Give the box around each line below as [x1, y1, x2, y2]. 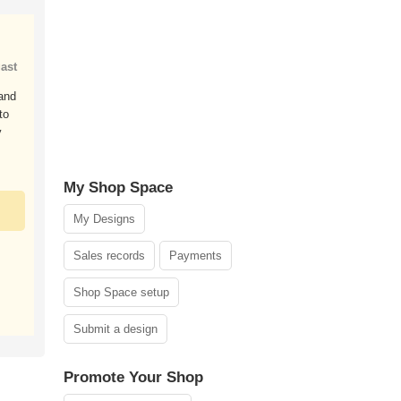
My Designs [73, 212, 135, 226]
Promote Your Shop [64, 369, 203, 386]
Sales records [73, 249, 145, 262]
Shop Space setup [73, 286, 169, 299]
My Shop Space [64, 179, 173, 196]
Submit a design [73, 322, 158, 336]
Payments [169, 249, 222, 262]
